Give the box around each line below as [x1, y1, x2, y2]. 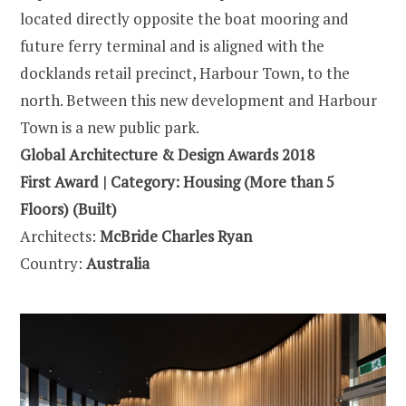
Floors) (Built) [20, 198, 117, 220]
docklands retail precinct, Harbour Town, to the [20, 63, 350, 84]
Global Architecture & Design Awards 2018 [20, 144, 314, 166]
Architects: [20, 226, 100, 247]
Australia [86, 253, 150, 275]
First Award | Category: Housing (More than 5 [20, 171, 334, 193]
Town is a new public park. [20, 117, 199, 139]
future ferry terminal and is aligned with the [20, 35, 324, 57]
